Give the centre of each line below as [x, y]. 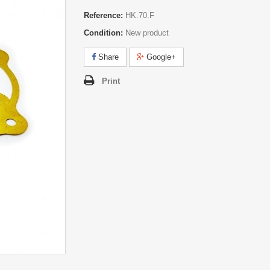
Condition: [103, 33]
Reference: [103, 15]
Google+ [160, 57]
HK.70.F [140, 15]
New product [147, 33]
